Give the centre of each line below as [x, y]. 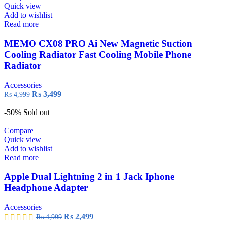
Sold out [36, 112]
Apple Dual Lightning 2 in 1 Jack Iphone [89, 177]
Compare [19, 130]
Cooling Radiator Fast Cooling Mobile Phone [98, 54]
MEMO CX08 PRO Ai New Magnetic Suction [98, 43]
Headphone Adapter [46, 188]
